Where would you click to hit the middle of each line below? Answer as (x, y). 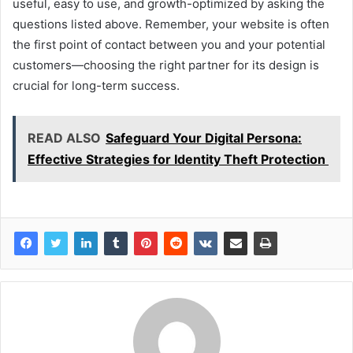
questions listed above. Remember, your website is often (171, 24)
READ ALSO (64, 138)
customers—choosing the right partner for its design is (166, 65)
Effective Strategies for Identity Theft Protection (178, 160)
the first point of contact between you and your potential (169, 45)
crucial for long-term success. (96, 86)
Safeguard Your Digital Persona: (204, 138)
